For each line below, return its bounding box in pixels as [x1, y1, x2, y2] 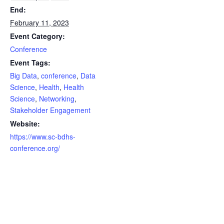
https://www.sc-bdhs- [10, 131, 75, 142]
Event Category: [10, 31, 65, 41]
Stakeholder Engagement [10, 105, 90, 115]
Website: [10, 118, 40, 129]
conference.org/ [10, 143, 60, 153]
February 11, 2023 [10, 17, 69, 28]
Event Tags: [10, 57, 50, 68]
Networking [39, 93, 74, 104]
